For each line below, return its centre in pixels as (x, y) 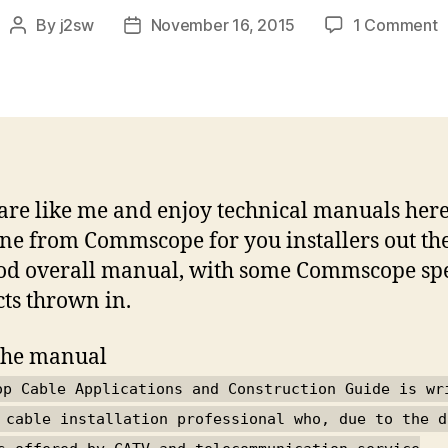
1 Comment (395, 24)
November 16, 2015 (222, 24)
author (41, 50)
